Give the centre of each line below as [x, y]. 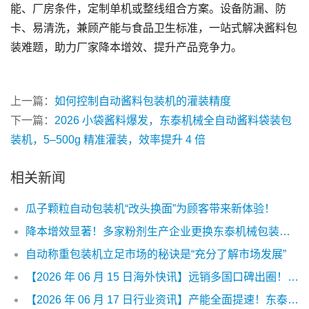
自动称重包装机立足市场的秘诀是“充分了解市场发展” [156, 254]
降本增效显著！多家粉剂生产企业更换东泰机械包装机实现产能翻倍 [285, 231]
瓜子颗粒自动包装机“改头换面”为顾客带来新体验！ [150, 208]
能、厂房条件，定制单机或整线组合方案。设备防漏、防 [148, 8]
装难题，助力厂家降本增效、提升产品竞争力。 [126, 47]
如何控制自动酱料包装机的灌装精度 [143, 101]
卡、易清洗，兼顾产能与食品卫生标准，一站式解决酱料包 [154, 28]
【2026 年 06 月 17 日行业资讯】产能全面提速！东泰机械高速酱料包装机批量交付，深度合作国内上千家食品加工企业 [293, 299]
